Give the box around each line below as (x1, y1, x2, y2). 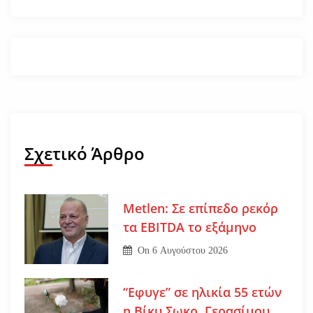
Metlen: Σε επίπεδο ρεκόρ (122, 200, 278, 217)
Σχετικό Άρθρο (24, 141, 145, 165)
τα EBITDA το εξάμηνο (122, 219, 256, 236)
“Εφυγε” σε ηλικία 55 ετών (122, 284, 282, 301)
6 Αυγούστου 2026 (152, 245, 228, 256)
